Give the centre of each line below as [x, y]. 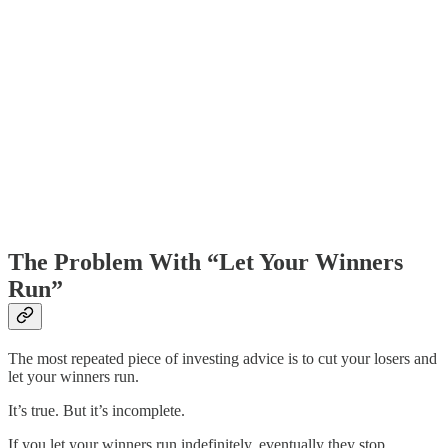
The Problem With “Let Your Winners [205, 262]
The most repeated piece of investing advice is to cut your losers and [222, 359]
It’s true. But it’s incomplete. [96, 411]
